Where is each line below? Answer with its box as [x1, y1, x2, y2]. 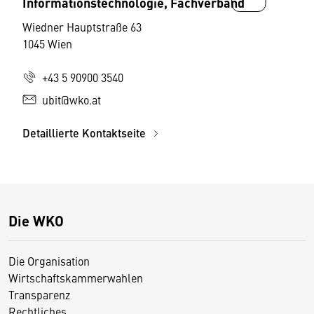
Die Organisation [8, 253, 90, 268]
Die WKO [8, 210, 64, 231]
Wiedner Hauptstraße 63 [22, 19, 142, 34]
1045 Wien [22, 36, 72, 51]
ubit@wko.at [42, 92, 101, 107]
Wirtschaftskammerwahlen [8, 270, 143, 285]
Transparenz [8, 287, 70, 302]
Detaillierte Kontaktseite [22, 125, 149, 141]
